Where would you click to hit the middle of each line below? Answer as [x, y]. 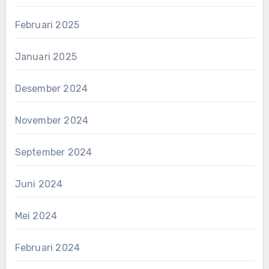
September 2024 [53, 152]
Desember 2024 [51, 88]
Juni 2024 [39, 184]
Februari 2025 [47, 25]
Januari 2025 [46, 56]
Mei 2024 [36, 216]
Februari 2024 [47, 247]
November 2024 [52, 120]
